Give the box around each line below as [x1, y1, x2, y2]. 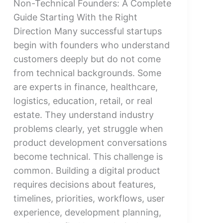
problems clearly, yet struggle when [13, 123, 163, 134]
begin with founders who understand [13, 39, 170, 50]
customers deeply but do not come [13, 53, 161, 64]
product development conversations [13, 137, 167, 148]
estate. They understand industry [13, 109, 154, 120]
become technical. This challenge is [13, 151, 163, 162]
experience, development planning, [13, 207, 161, 218]
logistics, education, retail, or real [13, 95, 152, 106]
